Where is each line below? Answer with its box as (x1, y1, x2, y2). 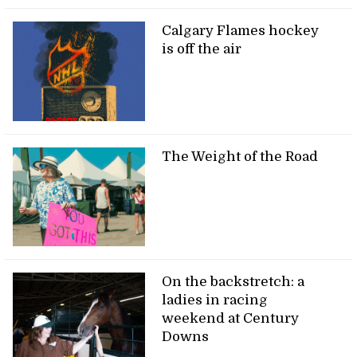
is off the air (162, 41, 242, 57)
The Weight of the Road (162, 148, 319, 164)
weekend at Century (162, 311, 300, 327)
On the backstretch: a (162, 274, 305, 290)
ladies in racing (162, 292, 269, 308)
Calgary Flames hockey (162, 22, 320, 38)
